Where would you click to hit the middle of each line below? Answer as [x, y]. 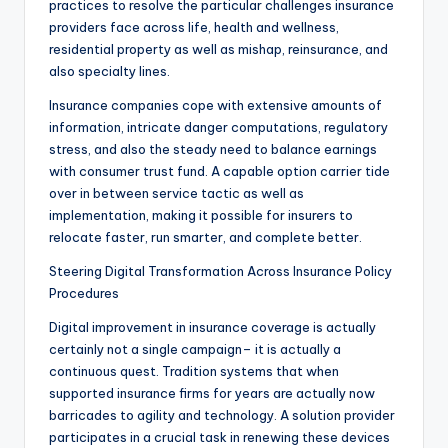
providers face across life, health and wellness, [194, 27]
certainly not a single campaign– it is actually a [195, 349]
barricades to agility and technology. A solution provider [222, 415]
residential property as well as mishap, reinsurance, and [218, 49]
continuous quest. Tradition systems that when [194, 371]
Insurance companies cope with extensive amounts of [215, 105]
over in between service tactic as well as [176, 193]
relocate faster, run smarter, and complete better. [205, 237]
